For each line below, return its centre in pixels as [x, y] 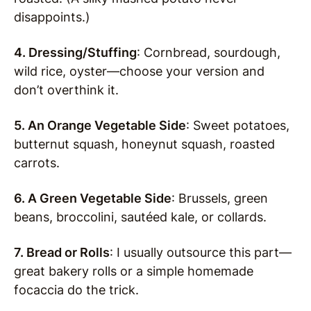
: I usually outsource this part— [201, 252]
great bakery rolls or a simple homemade [134, 271]
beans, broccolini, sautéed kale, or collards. [140, 217]
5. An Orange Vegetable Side [100, 125]
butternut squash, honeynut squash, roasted [144, 144]
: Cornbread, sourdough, [209, 52]
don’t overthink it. [66, 90]
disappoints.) [52, 17]
